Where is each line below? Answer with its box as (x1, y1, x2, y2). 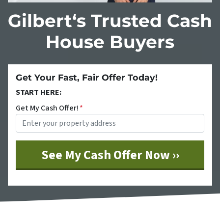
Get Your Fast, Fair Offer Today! (16, 72, 158, 82)
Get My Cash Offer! (16, 102, 79, 113)
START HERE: (16, 86, 61, 98)
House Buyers (46, 30, 174, 53)
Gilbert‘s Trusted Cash (8, 9, 212, 31)
